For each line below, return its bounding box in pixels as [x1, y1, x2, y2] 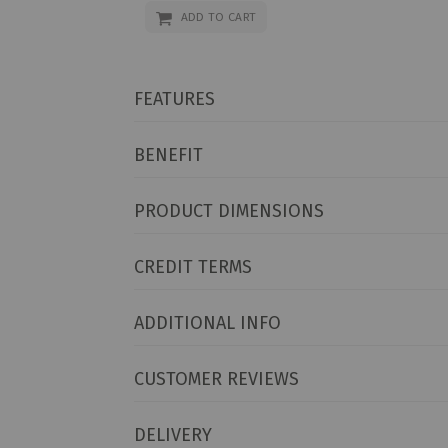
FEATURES [134, 88, 216, 111]
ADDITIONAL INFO [134, 312, 282, 335]
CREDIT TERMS [134, 256, 253, 279]
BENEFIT [134, 144, 204, 167]
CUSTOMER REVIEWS [134, 368, 300, 391]
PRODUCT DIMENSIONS [134, 200, 325, 223]
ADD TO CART [180, 9, 257, 25]
